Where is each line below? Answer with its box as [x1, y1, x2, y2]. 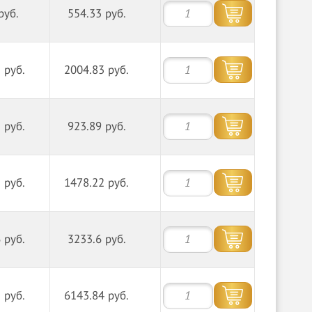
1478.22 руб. [64, 176, 130, 190]
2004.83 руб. [64, 63, 130, 77]
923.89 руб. [67, 120, 126, 134]
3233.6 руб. [67, 233, 126, 247]
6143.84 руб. [64, 289, 130, 303]
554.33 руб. [67, 7, 126, 21]
